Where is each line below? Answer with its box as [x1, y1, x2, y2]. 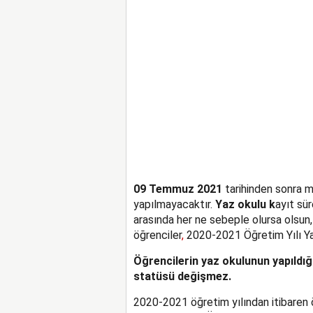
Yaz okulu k [214, 197, 275, 211]
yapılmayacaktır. [133, 197, 215, 211]
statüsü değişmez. [133, 269, 231, 283]
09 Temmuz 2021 [133, 182, 222, 196]
